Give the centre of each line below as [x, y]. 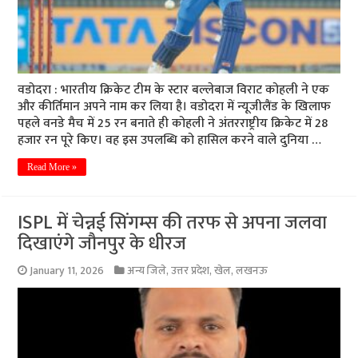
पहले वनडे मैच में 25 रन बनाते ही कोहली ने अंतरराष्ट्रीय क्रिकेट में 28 [173, 123]
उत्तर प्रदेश [191, 270]
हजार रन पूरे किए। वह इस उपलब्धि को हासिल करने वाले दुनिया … [170, 140]
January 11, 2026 [67, 270]
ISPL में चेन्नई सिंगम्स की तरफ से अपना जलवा [173, 223]
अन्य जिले [147, 270]
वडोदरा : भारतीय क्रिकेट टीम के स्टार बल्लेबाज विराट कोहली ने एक [174, 89]
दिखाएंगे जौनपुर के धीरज [102, 243]
